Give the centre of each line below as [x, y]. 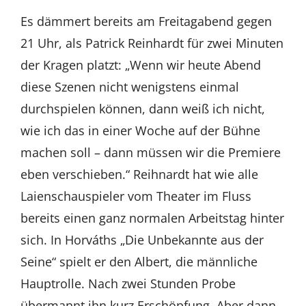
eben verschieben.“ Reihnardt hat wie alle [139, 174]
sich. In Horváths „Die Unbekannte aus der [142, 239]
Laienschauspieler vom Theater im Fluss [136, 196]
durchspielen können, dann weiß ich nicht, [142, 108]
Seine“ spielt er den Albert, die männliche [139, 261]
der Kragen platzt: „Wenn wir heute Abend [140, 65]
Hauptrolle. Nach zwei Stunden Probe [128, 283]
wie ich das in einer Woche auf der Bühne [140, 130]
